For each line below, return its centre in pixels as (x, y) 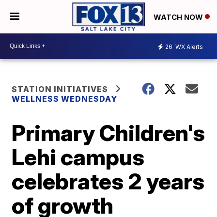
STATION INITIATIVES (60, 89)
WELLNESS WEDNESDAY (65, 99)
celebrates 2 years (108, 181)
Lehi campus (78, 157)
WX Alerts (188, 47)
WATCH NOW (179, 17)
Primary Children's (108, 132)
